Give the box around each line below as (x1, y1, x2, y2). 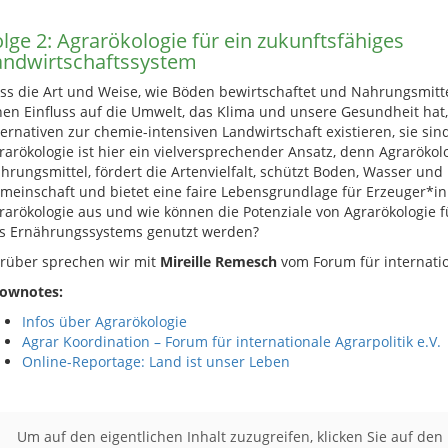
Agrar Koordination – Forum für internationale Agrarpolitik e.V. (21, 332, 441, 351)
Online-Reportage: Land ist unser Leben (21, 352, 290, 371)
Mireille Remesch (159, 252, 277, 271)
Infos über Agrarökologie (21, 312, 187, 331)
